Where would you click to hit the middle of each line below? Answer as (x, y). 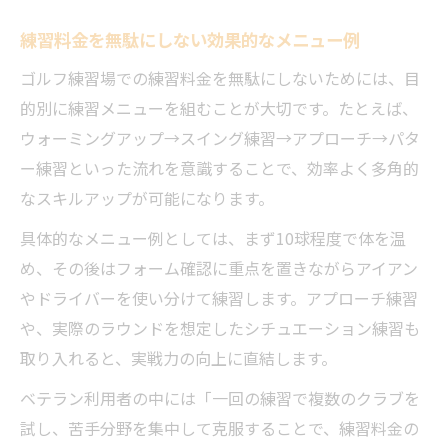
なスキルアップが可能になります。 (147, 198)
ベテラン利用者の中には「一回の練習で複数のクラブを (220, 398)
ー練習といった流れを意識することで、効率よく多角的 (219, 168)
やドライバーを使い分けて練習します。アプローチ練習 (219, 298)
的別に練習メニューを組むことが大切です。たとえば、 (219, 108)
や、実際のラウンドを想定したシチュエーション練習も (220, 328)
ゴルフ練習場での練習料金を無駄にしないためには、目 (220, 78)
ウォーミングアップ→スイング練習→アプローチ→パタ (220, 138)
